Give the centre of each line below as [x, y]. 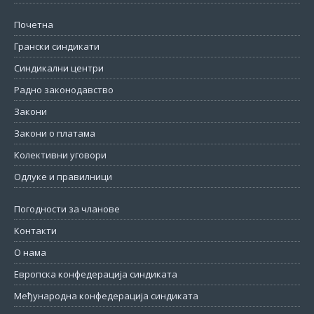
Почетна [34, 24]
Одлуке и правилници [63, 176]
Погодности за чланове [67, 209]
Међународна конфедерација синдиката [106, 295]
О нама [30, 252]
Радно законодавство [64, 89]
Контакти [35, 230]
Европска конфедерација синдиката [96, 274]
